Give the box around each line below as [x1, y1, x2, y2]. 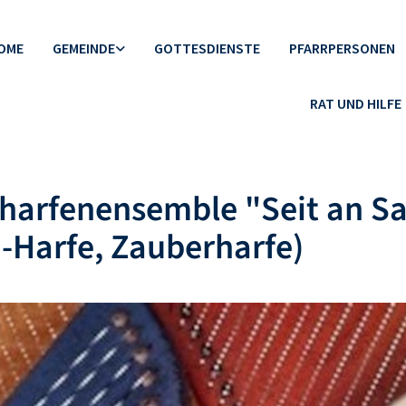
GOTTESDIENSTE [153, 39, 260, 57]
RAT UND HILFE [309, 94, 401, 112]
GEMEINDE [52, 39, 115, 57]
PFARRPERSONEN [288, 39, 395, 57]
